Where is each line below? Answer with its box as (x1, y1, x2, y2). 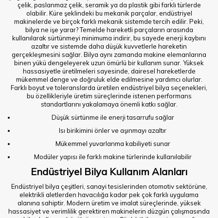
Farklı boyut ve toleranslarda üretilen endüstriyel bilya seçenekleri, (11, 84, 207, 91)
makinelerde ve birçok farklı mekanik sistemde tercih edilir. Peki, (14, 18, 204, 25)
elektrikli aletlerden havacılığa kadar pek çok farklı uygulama (19, 191, 199, 199)
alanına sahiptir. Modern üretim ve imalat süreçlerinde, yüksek (17, 199, 201, 207)
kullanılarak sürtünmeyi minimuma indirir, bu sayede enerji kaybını (12, 34, 206, 42)
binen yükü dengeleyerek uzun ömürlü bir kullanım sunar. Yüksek (14, 59, 204, 67)
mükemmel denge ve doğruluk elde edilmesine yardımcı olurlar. (16, 75, 202, 83)
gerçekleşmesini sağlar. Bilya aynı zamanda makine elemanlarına (12, 51, 206, 58)
